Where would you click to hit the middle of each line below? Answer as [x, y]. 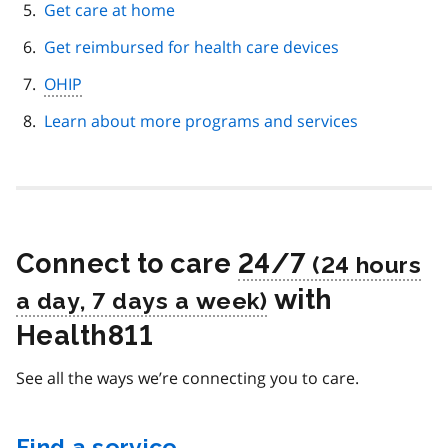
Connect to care [127, 264]
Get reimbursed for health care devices [191, 47]
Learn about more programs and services [201, 121]
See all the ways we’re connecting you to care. [187, 378]
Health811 [85, 336]
